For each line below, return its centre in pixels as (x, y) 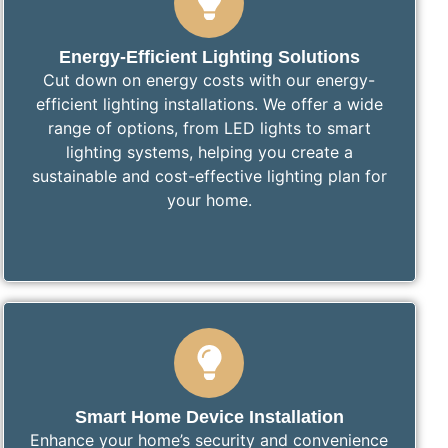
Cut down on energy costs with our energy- (209, 79)
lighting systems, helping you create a (209, 151)
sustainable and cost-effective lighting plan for (209, 175)
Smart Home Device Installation (209, 416)
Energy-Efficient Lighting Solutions (209, 56)
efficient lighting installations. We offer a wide (209, 103)
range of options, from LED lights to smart (209, 127)
